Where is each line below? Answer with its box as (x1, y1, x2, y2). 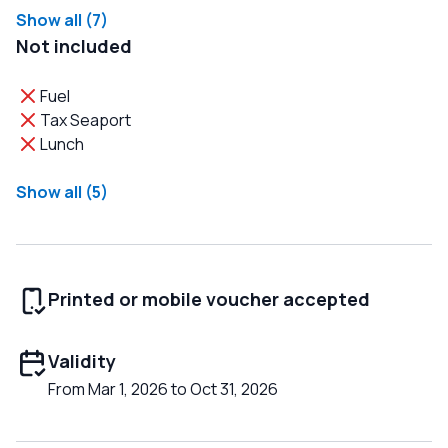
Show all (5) (16, 181, 108, 204)
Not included (16, 34, 132, 59)
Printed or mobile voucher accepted (48, 287, 370, 312)
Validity (48, 349, 116, 374)
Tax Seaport (40, 109, 131, 132)
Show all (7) (16, 9, 108, 32)
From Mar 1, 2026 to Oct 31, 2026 (48, 378, 278, 401)
